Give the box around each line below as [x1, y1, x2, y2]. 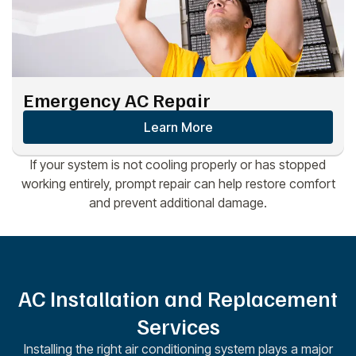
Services [136, 311, 220, 339]
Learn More [143, 118, 213, 135]
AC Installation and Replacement [18, 283, 338, 311]
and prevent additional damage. [89, 194, 267, 211]
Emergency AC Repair [23, 87, 211, 111]
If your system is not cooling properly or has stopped [30, 156, 326, 172]
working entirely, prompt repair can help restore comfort [21, 175, 335, 192]
